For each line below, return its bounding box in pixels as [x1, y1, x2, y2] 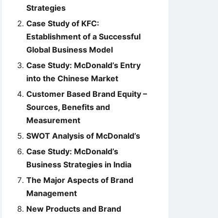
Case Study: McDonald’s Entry [26, 60, 141, 70]
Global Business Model [26, 45, 113, 54]
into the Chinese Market [26, 73, 118, 83]
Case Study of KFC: [26, 18, 99, 28]
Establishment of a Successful [26, 32, 141, 41]
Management [26, 188, 77, 198]
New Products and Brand [26, 204, 121, 214]
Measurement [26, 115, 80, 125]
